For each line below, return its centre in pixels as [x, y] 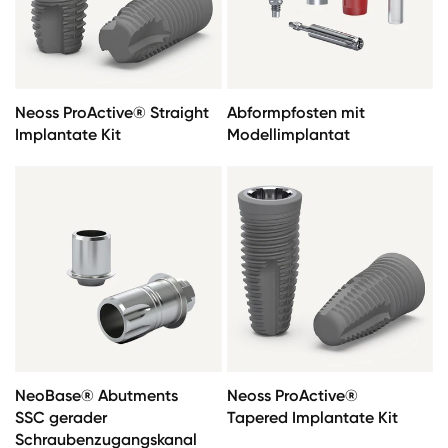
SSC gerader [61, 417]
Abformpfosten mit [295, 112]
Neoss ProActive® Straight [112, 112]
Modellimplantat [288, 134]
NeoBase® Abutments [96, 395]
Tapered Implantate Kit [312, 417]
